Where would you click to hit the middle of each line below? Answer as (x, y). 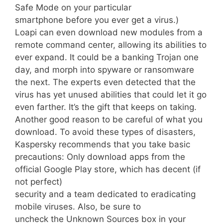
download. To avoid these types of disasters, (105, 132)
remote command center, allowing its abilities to (111, 45)
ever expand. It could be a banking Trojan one (107, 57)
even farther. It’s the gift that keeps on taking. (106, 107)
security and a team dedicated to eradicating (105, 194)
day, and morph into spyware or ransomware (105, 70)
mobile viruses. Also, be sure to (78, 207)
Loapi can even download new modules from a (109, 33)
